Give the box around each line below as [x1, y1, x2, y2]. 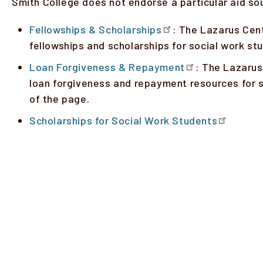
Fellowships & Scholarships [29, 23, 162, 36]
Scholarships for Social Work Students [29, 114, 218, 127]
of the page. [29, 92, 97, 106]
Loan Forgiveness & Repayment [29, 60, 185, 74]
